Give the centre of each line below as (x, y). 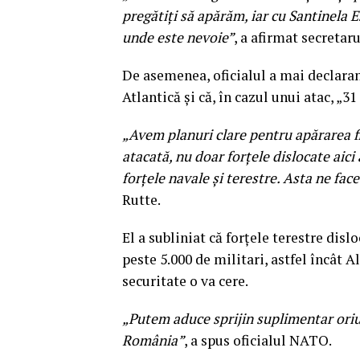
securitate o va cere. (185, 280)
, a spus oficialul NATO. (258, 340)
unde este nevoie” (178, 37)
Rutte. (141, 199)
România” (153, 340)
